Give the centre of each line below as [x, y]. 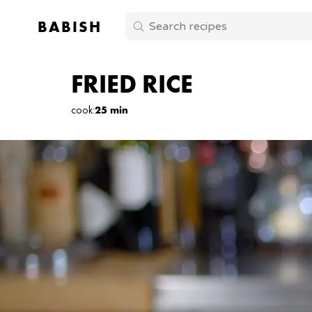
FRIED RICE [132, 84]
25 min [111, 110]
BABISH [69, 26]
